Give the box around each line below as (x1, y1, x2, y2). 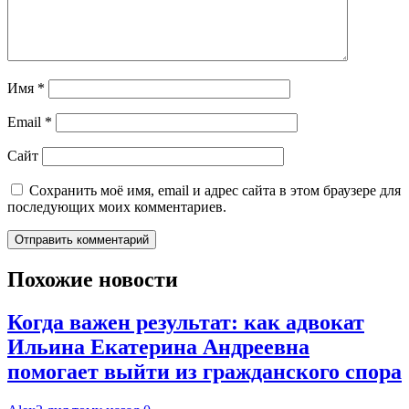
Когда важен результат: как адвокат (7, 309, 364, 334)
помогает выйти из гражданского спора (7, 359, 402, 383)
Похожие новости (7, 267, 178, 291)
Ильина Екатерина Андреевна (7, 334, 309, 359)
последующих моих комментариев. (7, 199, 226, 215)
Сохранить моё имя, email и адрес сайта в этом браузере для (29, 183, 401, 198)
